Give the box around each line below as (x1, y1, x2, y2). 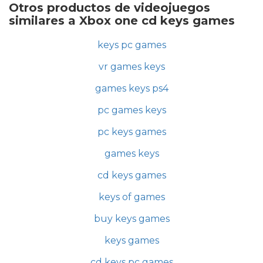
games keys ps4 (95, 83, 168, 94)
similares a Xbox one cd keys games (9, 14, 235, 28)
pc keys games (97, 126, 166, 137)
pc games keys (97, 104, 166, 116)
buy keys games (93, 213, 170, 224)
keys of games (98, 191, 165, 203)
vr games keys (98, 61, 165, 72)
